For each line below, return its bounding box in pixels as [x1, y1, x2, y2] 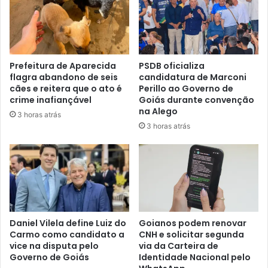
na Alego [139, 105, 178, 117]
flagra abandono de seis [10, 71, 118, 83]
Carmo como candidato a [10, 228, 124, 240]
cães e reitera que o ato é [10, 82, 122, 95]
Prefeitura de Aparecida [10, 59, 116, 72]
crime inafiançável [10, 93, 92, 106]
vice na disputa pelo [10, 239, 99, 252]
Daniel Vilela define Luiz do [10, 217, 126, 229]
